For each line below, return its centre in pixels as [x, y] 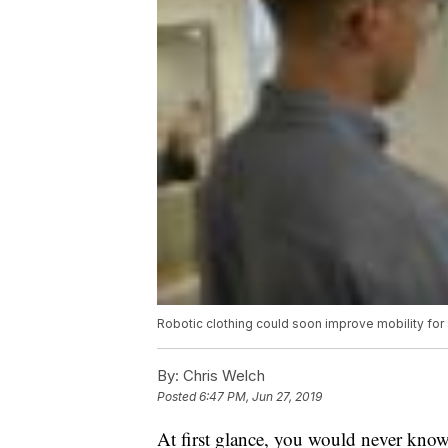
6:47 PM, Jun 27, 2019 [260, 397]
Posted [178, 397]
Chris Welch [222, 376]
